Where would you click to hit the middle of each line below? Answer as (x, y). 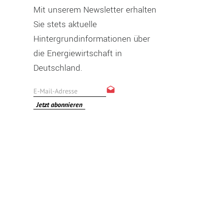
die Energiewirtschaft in (77, 54)
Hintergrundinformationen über (92, 39)
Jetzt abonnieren (59, 105)
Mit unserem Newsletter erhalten (95, 10)
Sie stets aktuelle (65, 25)
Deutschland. (58, 68)
